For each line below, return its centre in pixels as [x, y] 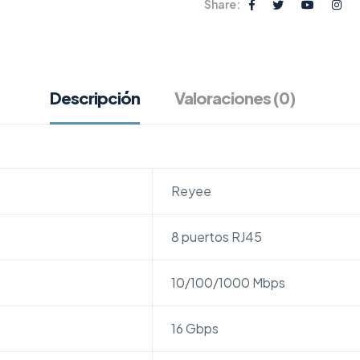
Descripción [94, 98]
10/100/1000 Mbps [228, 282]
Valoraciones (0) [234, 98]
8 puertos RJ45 [216, 237]
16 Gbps [194, 328]
